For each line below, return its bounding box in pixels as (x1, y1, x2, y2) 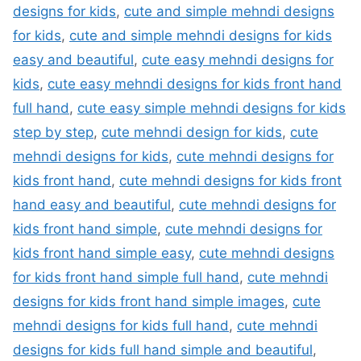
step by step (13, 124, 93, 141)
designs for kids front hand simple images (13, 293, 284, 310)
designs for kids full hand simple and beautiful (13, 342, 313, 359)
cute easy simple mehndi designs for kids (77, 100, 346, 117)
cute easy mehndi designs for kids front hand (48, 76, 342, 93)
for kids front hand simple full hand (13, 269, 239, 286)
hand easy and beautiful (13, 197, 171, 214)
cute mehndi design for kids (102, 124, 282, 141)
